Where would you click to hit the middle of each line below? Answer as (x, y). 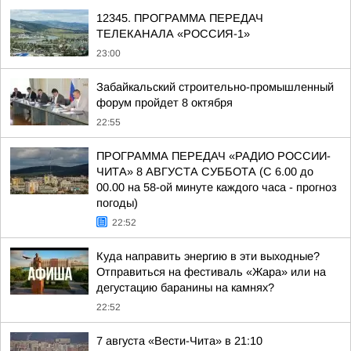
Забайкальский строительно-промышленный (215, 87)
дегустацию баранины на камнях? (185, 288)
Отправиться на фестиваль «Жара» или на (211, 272)
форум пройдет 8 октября (165, 103)
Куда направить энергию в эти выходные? (208, 256)
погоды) (117, 203)
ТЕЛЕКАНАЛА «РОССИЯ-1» (173, 34)
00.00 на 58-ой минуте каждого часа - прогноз (217, 187)
